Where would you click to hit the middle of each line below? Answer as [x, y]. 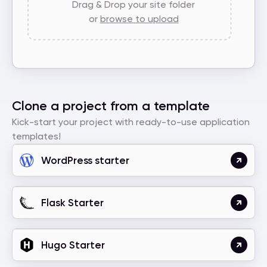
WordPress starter [85, 160]
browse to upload [139, 18]
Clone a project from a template [111, 106]
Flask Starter [72, 202]
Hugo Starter [73, 245]
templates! [36, 136]
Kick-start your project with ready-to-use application [131, 122]
